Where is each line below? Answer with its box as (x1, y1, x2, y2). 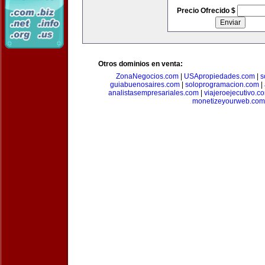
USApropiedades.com (184, 72, 255, 80)
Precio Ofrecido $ (176, 7, 237, 15)
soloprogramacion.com (185, 80, 259, 89)
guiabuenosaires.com (109, 80, 180, 89)
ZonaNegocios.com (116, 72, 179, 80)
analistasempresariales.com (108, 89, 199, 97)
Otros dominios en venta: (98, 60, 183, 68)
